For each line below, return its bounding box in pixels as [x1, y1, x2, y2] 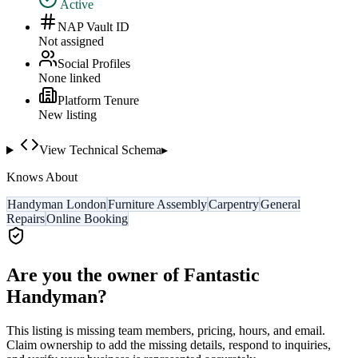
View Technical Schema [38, 143, 161, 157]
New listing [38, 108, 97, 122]
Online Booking [46, 212, 128, 226]
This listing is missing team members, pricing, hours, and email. [6, 324, 325, 338]
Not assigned [38, 34, 104, 49]
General [261, 197, 300, 212]
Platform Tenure [58, 93, 139, 108]
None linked [38, 71, 101, 86]
